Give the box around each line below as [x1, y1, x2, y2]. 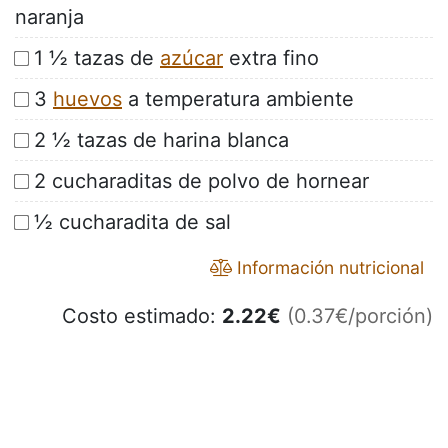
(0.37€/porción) [287, 304, 433, 329]
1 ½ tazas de [34, 46, 160, 71]
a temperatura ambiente [122, 87, 354, 112]
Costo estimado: [62, 304, 222, 329]
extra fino [223, 46, 319, 71]
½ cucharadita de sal [34, 210, 231, 235]
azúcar [160, 46, 223, 71]
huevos [53, 87, 122, 112]
